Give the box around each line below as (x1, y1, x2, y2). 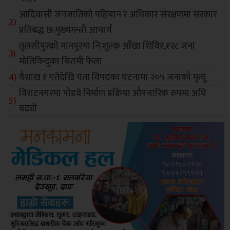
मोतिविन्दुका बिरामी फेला (19, 54, 103, 70)
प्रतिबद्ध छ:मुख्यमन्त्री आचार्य (19, 23, 112, 39)
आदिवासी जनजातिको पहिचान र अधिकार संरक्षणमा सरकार (19, 7, 218, 23)
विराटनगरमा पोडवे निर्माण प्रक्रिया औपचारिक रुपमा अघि (19, 86, 207, 102)
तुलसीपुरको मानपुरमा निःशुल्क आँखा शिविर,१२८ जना (19, 39, 196, 54)
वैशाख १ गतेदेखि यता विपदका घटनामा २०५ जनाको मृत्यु (19, 70, 207, 86)
